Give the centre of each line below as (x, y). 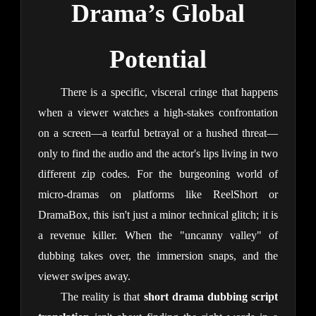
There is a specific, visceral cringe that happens (169, 92)
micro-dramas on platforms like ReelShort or (158, 195)
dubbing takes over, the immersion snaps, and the (158, 256)
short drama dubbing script (211, 297)
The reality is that (102, 297)
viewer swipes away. (84, 276)
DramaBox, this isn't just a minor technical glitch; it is (158, 215)
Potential (158, 60)
